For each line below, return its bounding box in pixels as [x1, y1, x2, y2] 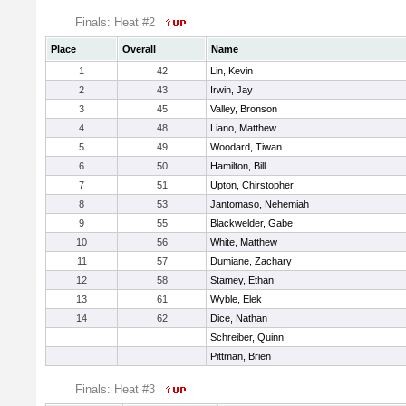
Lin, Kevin [210, 65, 253, 76]
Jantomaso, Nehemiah [210, 198, 309, 209]
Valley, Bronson [210, 103, 277, 114]
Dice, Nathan [210, 313, 267, 324]
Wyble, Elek [210, 294, 262, 304]
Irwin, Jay [210, 84, 253, 95]
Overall [122, 43, 156, 54]
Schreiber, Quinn [210, 332, 284, 343]
